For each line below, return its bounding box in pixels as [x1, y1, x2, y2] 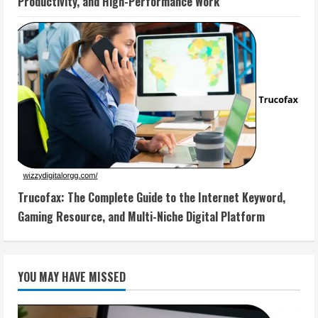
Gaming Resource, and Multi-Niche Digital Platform [18, 208, 265, 226]
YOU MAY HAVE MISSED [18, 268, 126, 286]
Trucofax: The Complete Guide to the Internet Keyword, [18, 189, 285, 207]
